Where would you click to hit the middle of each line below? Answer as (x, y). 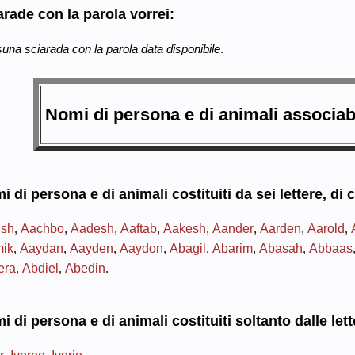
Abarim (232, 248)
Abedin (85, 267)
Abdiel (40, 267)
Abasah (281, 248)
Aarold (326, 228)
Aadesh (92, 228)
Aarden (280, 228)
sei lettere (289, 195)
